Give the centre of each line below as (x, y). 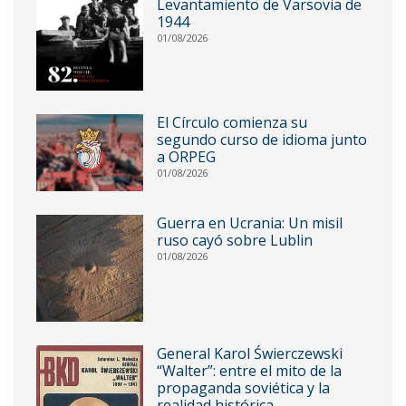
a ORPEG (186, 156)
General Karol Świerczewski (249, 353)
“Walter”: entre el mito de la (249, 370)
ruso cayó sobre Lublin (234, 240)
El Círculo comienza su (232, 122)
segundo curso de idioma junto (261, 139)
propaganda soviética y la (243, 387)
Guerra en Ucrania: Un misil (249, 222)
